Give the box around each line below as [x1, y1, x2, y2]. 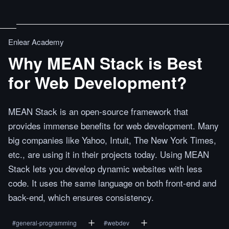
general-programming [16, 218, 77, 227]
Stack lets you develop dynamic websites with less [8, 162, 202, 175]
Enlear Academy [8, 36, 64, 47]
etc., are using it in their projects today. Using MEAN [8, 148, 209, 161]
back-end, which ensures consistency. [8, 191, 154, 203]
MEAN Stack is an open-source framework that [8, 105, 188, 118]
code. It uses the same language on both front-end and [8, 176, 216, 189]
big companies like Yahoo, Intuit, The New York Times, [8, 133, 216, 146]
